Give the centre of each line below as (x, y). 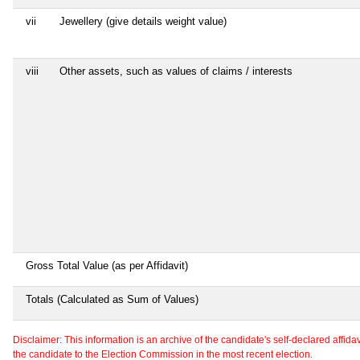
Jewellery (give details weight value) (143, 21)
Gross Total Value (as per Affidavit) (107, 265)
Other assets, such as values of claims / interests (176, 71)
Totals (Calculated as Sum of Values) (112, 299)
